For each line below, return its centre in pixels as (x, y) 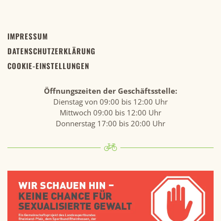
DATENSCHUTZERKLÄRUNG (52, 51)
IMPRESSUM (28, 36)
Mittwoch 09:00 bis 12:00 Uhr (110, 113)
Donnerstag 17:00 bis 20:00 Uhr (110, 124)
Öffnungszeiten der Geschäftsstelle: (110, 91)
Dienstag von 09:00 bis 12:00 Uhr (110, 102)
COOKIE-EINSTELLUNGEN (48, 66)
